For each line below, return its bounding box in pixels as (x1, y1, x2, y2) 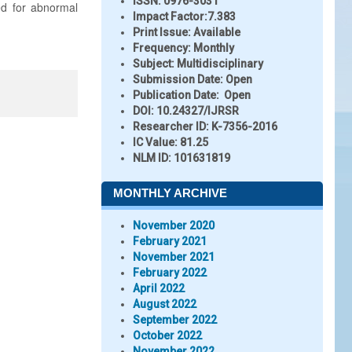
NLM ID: (133, 152, 171, 164)
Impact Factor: (133, 10, 207, 23)
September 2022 (133, 313, 217, 326)
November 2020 (133, 219, 214, 232)
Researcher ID (133, 120, 206, 133)
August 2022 (133, 298, 196, 310)
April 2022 (133, 282, 185, 295)
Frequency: (133, 42, 191, 54)
